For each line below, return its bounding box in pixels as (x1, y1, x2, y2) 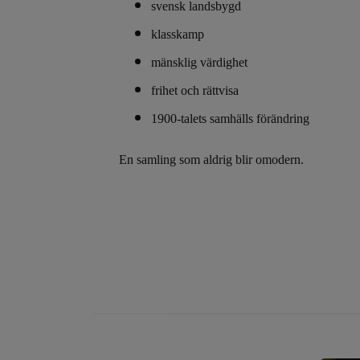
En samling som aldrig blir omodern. (119, 152, 304, 166)
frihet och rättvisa (151, 83, 239, 97)
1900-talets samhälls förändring (151, 111, 309, 125)
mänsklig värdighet (151, 55, 247, 69)
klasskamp (151, 27, 204, 41)
